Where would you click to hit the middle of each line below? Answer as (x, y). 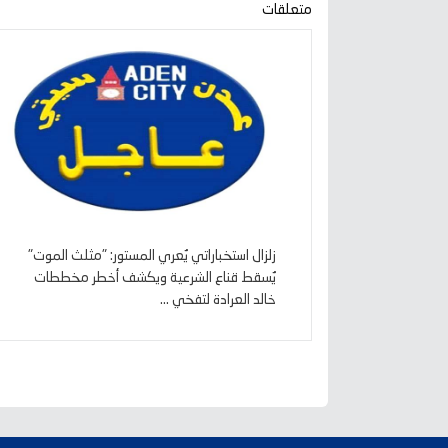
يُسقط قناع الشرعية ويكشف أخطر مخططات (155, 277)
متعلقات (287, 9)
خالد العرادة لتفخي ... (218, 299)
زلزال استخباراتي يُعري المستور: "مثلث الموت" (152, 255)
